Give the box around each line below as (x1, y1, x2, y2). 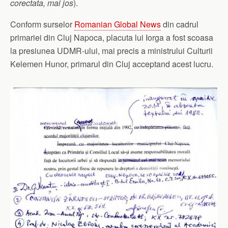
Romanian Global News (74, 18, 161, 30)
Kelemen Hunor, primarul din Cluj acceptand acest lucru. (10, 58, 213, 70)
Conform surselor (10, 18, 74, 30)
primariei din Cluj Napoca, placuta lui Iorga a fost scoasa (10, 31, 213, 43)
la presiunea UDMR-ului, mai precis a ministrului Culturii (10, 44, 213, 56)
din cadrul (161, 18, 198, 30)
